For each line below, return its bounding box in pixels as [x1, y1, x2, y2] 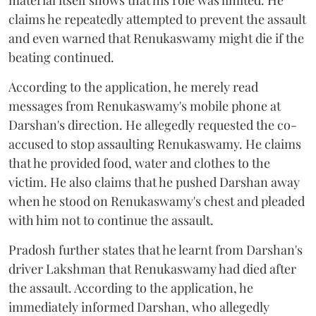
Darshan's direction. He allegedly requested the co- [8, 116, 297, 133]
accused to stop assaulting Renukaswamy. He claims [8, 135, 301, 152]
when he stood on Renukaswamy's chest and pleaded [8, 192, 305, 209]
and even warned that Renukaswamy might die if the [8, 29, 304, 47]
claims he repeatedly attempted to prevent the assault [8, 10, 306, 28]
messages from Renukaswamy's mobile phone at [8, 97, 281, 114]
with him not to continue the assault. [8, 211, 217, 229]
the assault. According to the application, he [8, 279, 253, 296]
